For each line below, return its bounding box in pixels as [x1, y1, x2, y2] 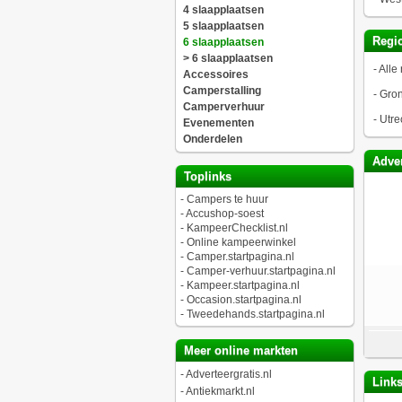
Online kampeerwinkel [186, 236, 296, 249]
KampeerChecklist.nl [186, 222, 288, 234]
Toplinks [179, 170, 232, 183]
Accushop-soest [185, 207, 264, 220]
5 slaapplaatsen [182, 20, 264, 32]
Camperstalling [182, 84, 261, 97]
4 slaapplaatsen [182, 4, 264, 16]
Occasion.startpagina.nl [186, 293, 301, 306]
